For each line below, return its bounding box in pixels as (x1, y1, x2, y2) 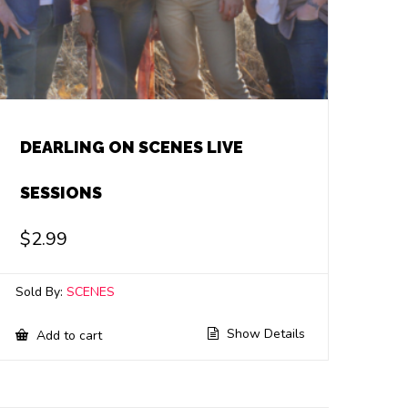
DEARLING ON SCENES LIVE (20, 137, 244, 157)
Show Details (222, 324, 305, 342)
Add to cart (33, 326, 103, 344)
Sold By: (15, 282, 67, 301)
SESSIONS (20, 182, 103, 202)
